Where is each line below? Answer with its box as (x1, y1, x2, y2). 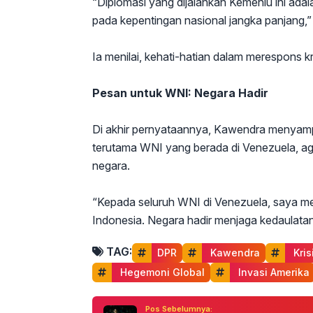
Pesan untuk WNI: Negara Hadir (92, 86, 268, 101)
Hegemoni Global (117, 266, 205, 279)
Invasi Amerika (235, 266, 310, 279)
